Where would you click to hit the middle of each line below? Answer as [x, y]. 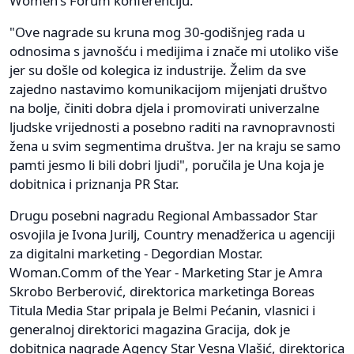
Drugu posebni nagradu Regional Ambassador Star [164, 215]
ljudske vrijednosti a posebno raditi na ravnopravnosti [172, 126]
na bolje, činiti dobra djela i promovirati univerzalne [164, 107]
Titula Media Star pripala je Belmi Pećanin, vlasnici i [162, 310]
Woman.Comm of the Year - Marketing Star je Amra [166, 272]
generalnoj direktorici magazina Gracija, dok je [150, 329]
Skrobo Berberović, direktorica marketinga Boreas [162, 291]
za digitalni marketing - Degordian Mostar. [136, 253]
